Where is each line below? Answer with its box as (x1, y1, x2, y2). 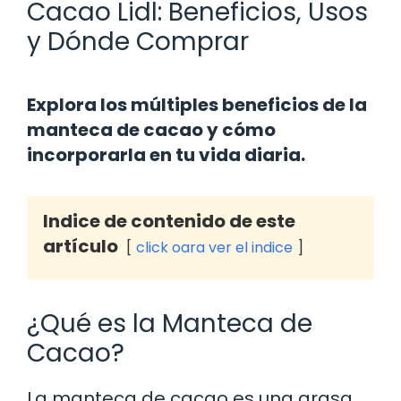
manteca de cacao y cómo (27, 116, 276, 142)
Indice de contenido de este (43, 208, 295, 234)
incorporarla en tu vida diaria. (27, 141, 305, 167)
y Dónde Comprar (27, 23, 249, 59)
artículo (43, 233, 118, 259)
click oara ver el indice (136, 236, 293, 258)
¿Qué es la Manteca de (27, 305, 312, 341)
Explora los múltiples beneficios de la (27, 91, 367, 117)
